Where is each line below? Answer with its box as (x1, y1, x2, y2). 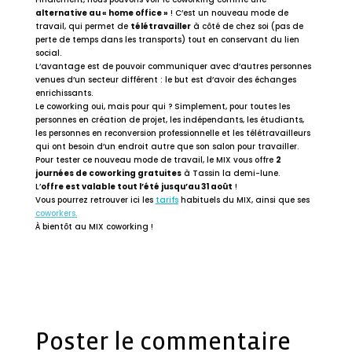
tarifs (155, 193, 178, 206)
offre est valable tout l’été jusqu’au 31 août (40, 180, 233, 192)
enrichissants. (35, 86, 93, 99)
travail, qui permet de (35, 20, 130, 32)
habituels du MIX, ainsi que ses (178, 193, 310, 206)
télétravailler (130, 20, 191, 32)
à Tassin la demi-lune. (181, 167, 282, 179)
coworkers (35, 207, 75, 219)
